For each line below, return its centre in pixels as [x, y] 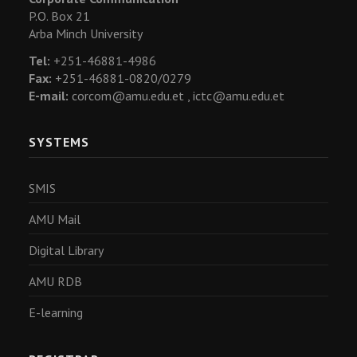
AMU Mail [55, 219]
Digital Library [66, 250]
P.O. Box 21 [59, 16]
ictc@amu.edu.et [239, 96]
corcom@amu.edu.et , [131, 96]
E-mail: [49, 96]
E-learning [56, 312]
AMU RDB [55, 281]
